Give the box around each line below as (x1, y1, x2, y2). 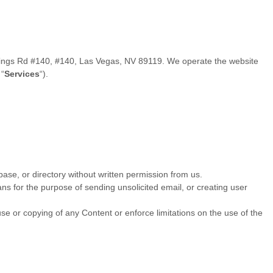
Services (4, 69, 40, 79)
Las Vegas (79, 56, 119, 66)
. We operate (162, 56, 214, 66)
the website (214, 56, 258, 66)
